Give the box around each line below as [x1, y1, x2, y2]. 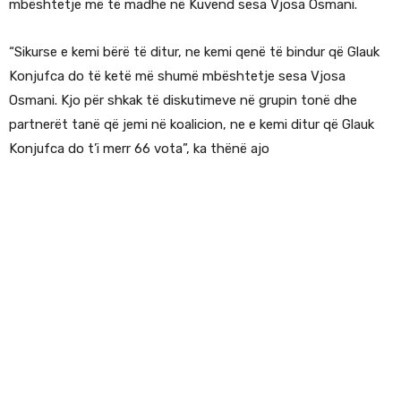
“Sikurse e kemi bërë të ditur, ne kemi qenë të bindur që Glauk [9, 44, 380, 61]
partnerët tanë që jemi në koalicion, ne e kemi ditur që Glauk [9, 116, 374, 133]
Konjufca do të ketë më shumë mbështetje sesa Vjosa [9, 68, 346, 85]
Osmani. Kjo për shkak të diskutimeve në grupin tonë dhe [9, 92, 357, 109]
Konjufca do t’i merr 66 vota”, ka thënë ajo [9, 141, 269, 158]
